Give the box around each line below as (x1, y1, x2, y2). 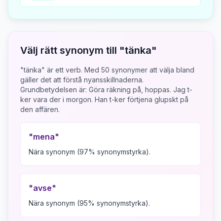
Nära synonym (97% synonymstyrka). (29, 147, 150, 156)
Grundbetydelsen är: (20, 85, 89, 94)
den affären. (20, 105, 60, 113)
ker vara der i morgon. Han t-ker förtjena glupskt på (20, 95, 188, 104)
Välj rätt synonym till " (20, 44, 125, 56)
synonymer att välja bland (110, 66, 194, 74)
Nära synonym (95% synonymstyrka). (29, 199, 150, 207)
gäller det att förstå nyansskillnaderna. (20, 75, 144, 84)
